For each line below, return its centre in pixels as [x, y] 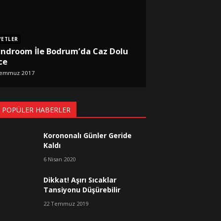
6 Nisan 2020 [60, 159]
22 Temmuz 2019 [66, 203]
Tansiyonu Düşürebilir [82, 189]
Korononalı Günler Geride [88, 135]
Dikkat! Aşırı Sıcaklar [80, 180]
